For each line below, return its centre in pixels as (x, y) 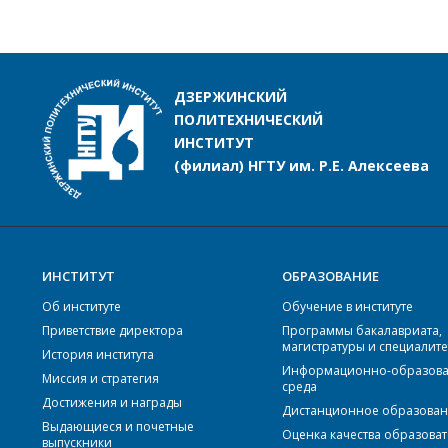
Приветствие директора (112, 330)
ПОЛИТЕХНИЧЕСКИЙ (248, 120)
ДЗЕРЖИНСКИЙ (230, 97)
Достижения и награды (112, 402)
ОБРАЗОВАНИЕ (330, 276)
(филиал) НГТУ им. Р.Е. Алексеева (301, 166)
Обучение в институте (347, 306)
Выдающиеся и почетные (118, 426)
